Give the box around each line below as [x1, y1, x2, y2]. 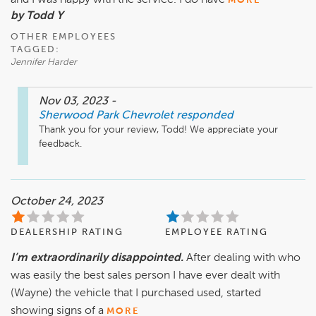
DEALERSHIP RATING [11, 228, 123, 238]
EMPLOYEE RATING [165, 228, 268, 238]
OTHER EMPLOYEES [11, 32, 116, 42]
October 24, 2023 [11, 196, 103, 208]
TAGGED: [11, 45, 60, 55]
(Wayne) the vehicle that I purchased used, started [11, 288, 261, 300]
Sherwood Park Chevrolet [39, 110, 174, 122]
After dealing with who [186, 253, 300, 265]
